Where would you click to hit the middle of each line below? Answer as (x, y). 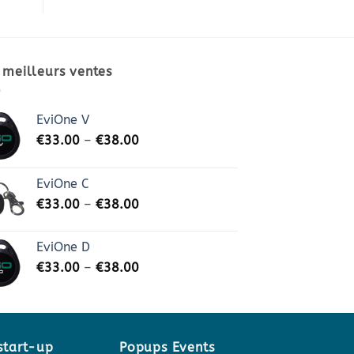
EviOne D (63, 247)
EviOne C (63, 184)
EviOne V (63, 120)
